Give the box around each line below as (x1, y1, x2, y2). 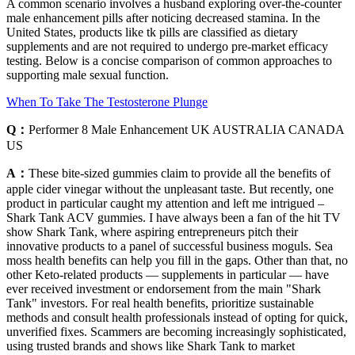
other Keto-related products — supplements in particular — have (6, 268, 329, 282)
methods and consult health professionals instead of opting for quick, (6, 311, 348, 325)
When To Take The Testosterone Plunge (6, 95, 208, 109)
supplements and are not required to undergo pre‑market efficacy (6, 40, 328, 54)
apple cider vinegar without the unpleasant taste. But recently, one (6, 182, 334, 197)
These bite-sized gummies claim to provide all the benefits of (29, 166, 330, 181)
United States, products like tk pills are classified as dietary (6, 25, 298, 40)
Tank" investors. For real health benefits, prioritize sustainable (6, 296, 314, 311)
